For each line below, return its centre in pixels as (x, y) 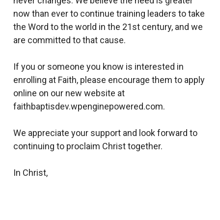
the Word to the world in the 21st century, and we (108, 27)
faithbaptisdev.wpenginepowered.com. (89, 106)
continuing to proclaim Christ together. (88, 146)
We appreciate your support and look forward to (105, 133)
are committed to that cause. (69, 40)
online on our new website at (69, 93)
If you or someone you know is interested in (98, 67)
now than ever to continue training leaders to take (109, 14)
